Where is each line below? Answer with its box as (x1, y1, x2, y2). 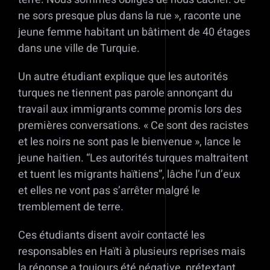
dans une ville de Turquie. (18, 40, 140, 57)
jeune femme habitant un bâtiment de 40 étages (18, 24, 250, 41)
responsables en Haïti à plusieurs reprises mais (18, 243, 245, 260)
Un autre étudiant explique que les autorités (18, 69, 228, 86)
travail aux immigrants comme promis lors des (18, 101, 242, 118)
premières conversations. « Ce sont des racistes (18, 118, 248, 134)
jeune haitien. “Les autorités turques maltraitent (18, 150, 248, 167)
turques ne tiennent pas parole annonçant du (18, 85, 233, 102)
